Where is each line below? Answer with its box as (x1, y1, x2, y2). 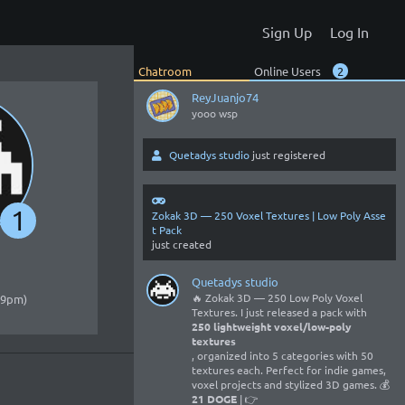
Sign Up (262, 23, 312, 41)
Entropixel (192, 41, 247, 56)
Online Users (253, 63, 324, 79)
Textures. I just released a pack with (192, 305, 367, 319)
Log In (330, 23, 369, 41)
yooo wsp (192, 106, 238, 120)
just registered (250, 147, 325, 162)
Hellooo (192, 57, 230, 71)
